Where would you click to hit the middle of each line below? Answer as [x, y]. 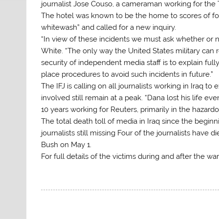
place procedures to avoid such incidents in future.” [127, 74]
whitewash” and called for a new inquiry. [109, 27]
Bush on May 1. [66, 144]
